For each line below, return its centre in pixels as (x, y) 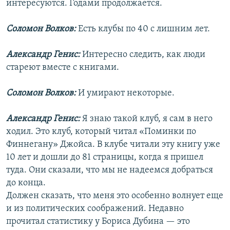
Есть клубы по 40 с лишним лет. (143, 29)
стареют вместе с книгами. (63, 68)
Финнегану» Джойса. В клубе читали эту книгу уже (113, 145)
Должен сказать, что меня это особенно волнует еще (115, 196)
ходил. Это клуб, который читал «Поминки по (101, 132)
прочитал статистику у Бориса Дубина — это (98, 222)
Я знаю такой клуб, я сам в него (147, 119)
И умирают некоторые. (126, 93)
